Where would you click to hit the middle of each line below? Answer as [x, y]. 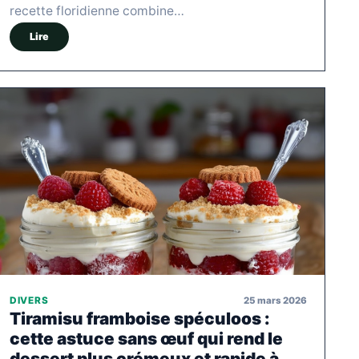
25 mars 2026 [275, 300]
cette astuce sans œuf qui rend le [146, 339]
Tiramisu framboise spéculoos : [140, 319]
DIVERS [29, 301]
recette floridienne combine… [97, 11]
